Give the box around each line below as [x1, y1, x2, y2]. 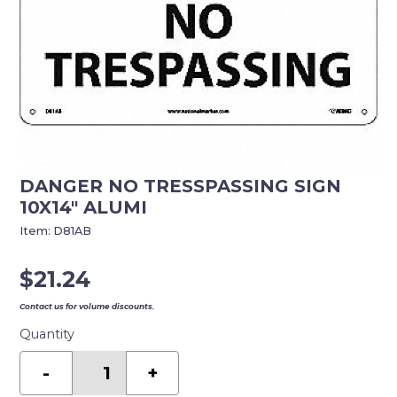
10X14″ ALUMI [19, 197, 148, 219]
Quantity [19, 326, 75, 343]
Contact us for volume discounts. [19, 301, 155, 312]
